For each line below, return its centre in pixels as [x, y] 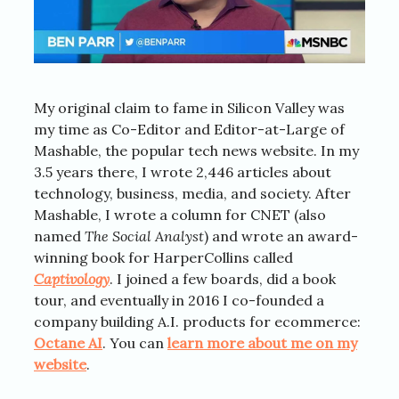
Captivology [72, 278]
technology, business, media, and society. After [192, 193]
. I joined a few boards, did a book [223, 278]
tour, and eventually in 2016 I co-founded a [179, 300]
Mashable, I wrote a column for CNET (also [180, 214]
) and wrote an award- [281, 236]
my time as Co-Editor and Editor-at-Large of [189, 129]
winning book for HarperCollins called [163, 257]
